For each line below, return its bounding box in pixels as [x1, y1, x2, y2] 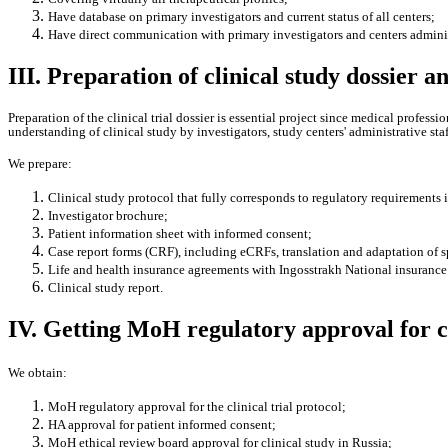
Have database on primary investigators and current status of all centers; [48, 9, 435, 25]
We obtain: [8, 364, 67, 380]
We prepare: [8, 156, 72, 172]
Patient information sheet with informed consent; [48, 226, 312, 242]
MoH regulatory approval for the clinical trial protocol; [48, 398, 346, 414]
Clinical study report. [48, 280, 163, 296]
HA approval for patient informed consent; [48, 416, 276, 432]
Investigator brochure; [48, 208, 168, 224]
